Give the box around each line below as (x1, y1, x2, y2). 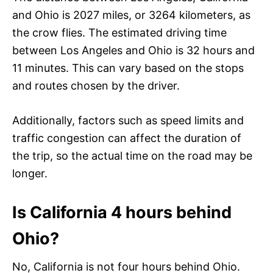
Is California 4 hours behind (12, 202, 232, 222)
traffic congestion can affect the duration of (12, 131, 241, 144)
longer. (12, 166, 48, 180)
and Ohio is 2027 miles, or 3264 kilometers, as (12, 8, 250, 21)
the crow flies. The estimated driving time (12, 26, 227, 39)
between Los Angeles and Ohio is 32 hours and (12, 43, 255, 57)
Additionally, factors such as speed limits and (12, 113, 244, 127)
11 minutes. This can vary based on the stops (12, 61, 244, 74)
